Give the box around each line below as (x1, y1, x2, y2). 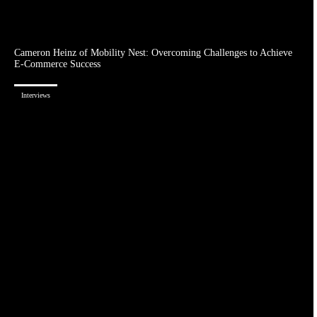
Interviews (21, 91, 50, 100)
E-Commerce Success (14, 59, 100, 70)
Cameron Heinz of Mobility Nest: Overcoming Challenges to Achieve (14, 47, 292, 59)
